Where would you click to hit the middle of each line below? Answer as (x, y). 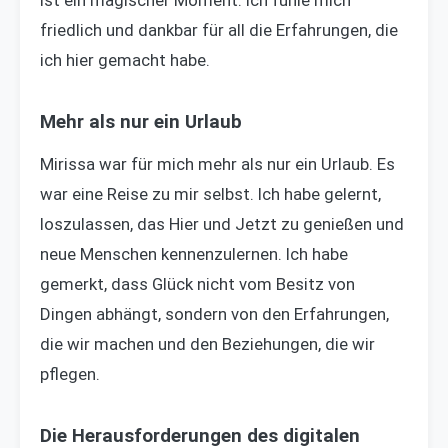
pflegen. (70, 374)
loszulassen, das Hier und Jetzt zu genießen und (222, 224)
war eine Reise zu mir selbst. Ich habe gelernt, (210, 194)
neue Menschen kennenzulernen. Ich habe (194, 254)
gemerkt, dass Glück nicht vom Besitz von (197, 284)
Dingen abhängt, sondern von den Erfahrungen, (214, 314)
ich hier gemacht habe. (125, 60)
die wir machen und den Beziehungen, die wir (207, 344)
